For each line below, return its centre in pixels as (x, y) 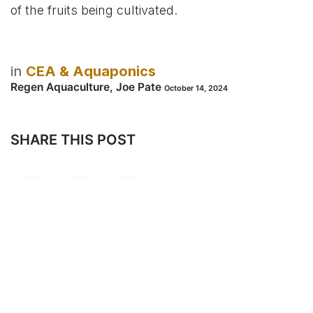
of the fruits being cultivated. (94, 10)
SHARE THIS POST (73, 139)
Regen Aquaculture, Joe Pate (86, 87)
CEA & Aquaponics (91, 71)
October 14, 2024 (196, 88)
